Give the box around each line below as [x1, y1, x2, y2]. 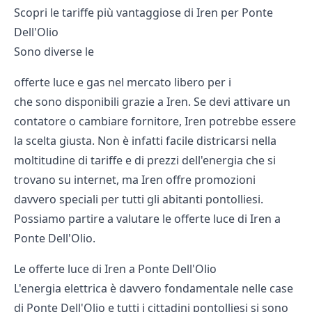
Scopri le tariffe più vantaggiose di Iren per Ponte [14, 5, 273, 21]
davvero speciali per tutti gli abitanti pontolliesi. [14, 192, 263, 208]
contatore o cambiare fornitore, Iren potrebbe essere [14, 114, 296, 130]
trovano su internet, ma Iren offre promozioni [14, 172, 256, 188]
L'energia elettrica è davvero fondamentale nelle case [14, 281, 293, 297]
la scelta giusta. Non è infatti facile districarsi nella [14, 133, 276, 149]
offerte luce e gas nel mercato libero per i [14, 75, 231, 91]
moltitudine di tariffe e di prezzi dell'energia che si [14, 153, 276, 169]
